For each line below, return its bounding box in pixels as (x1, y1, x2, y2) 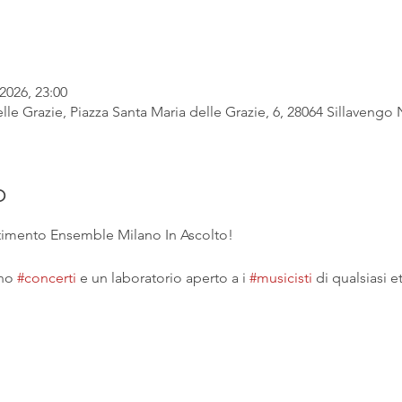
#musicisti (249, 269, 312, 286)
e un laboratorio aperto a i (75, 269, 249, 286)
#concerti (16, 269, 76, 286)
